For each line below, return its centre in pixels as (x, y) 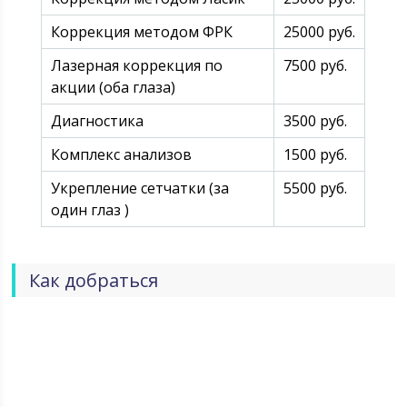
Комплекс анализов (122, 154)
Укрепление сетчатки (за (140, 188)
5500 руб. (316, 188)
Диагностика (98, 121)
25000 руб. (320, 32)
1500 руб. (316, 154)
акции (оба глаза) (114, 87)
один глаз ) (90, 210)
